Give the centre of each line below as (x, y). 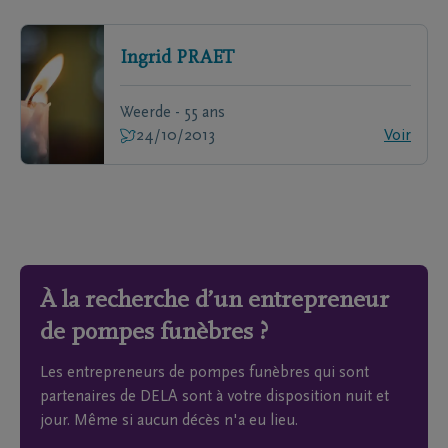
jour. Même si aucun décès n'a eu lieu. (169, 421)
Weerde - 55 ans (172, 113)
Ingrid (145, 59)
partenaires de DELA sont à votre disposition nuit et (214, 397)
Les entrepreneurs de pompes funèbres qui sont (204, 373)
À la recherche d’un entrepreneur (214, 301)
